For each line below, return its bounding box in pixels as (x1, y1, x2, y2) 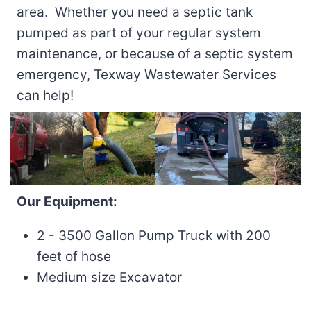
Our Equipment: (17, 194, 117, 210)
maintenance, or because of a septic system (17, 46, 293, 62)
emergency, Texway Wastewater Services (17, 67, 276, 83)
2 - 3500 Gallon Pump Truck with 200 (36, 228, 271, 244)
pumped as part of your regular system (17, 25, 261, 42)
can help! (17, 87, 74, 104)
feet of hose (36, 249, 111, 265)
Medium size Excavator (36, 269, 182, 286)
